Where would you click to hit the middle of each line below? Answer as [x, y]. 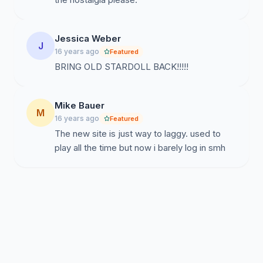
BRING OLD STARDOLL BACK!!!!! [122, 67]
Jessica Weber [88, 38]
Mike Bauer [80, 105]
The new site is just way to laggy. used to [138, 134]
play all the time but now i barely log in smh [140, 148]
